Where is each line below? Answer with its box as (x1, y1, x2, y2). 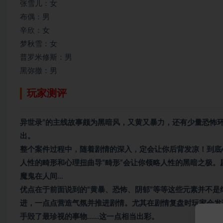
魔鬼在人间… (20, 173, 63, 180)
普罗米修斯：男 (20, 54, 72, 61)
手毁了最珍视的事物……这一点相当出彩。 (20, 213, 159, 221)
